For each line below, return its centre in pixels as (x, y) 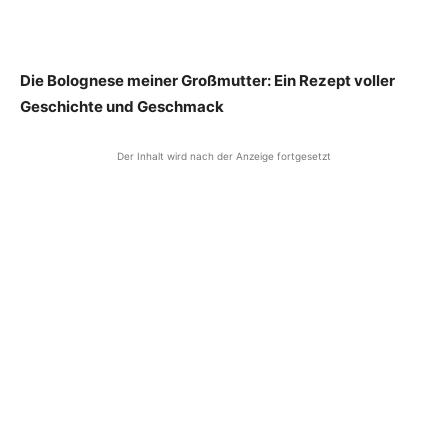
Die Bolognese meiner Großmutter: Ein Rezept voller (207, 81)
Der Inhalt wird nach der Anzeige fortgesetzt (224, 156)
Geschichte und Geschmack (122, 107)
